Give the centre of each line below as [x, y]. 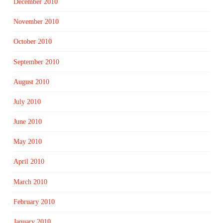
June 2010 [27, 122]
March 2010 [30, 182]
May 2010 [27, 142]
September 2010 [36, 62]
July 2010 [27, 102]
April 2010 [29, 162]
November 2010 [36, 22]
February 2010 [34, 202]
